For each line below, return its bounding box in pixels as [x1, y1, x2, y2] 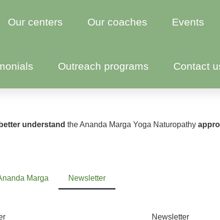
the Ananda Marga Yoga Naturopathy [65, 120, 198, 129]
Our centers [8, 16, 63, 27]
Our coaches [87, 16, 148, 27]
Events [172, 16, 205, 27]
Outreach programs [57, 60, 149, 72]
